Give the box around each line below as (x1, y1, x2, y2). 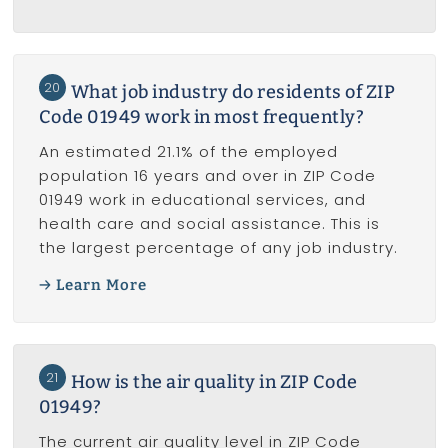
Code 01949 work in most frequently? (38, 106, 364, 129)
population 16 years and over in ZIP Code (38, 165, 376, 187)
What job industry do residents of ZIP (70, 81, 395, 104)
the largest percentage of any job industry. (38, 237, 398, 259)
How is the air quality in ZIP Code (70, 370, 358, 393)
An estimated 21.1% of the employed (38, 141, 338, 163)
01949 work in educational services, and (38, 189, 366, 211)
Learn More (56, 275, 147, 294)
